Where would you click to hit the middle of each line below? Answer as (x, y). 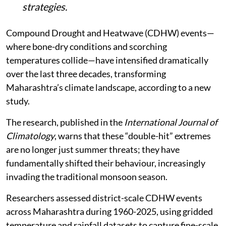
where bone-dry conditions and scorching (87, 46)
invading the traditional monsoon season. (87, 176)
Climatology (30, 135)
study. (18, 101)
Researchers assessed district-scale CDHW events (104, 197)
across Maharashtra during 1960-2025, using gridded (109, 211)
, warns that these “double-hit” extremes (133, 135)
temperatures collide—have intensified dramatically (107, 60)
